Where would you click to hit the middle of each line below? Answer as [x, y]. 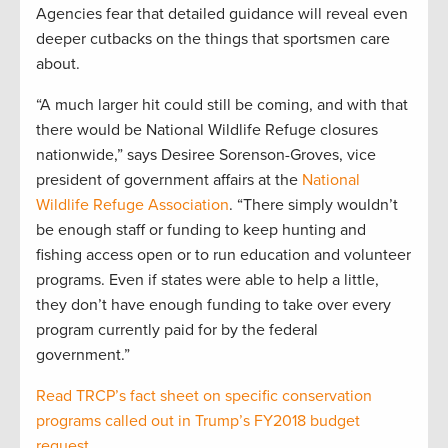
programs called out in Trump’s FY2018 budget [198, 420]
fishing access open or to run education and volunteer [223, 254]
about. [58, 63]
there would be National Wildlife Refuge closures [207, 129]
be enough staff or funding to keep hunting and [201, 229]
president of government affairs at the [169, 179]
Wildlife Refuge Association [132, 204]
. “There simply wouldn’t [313, 204]
